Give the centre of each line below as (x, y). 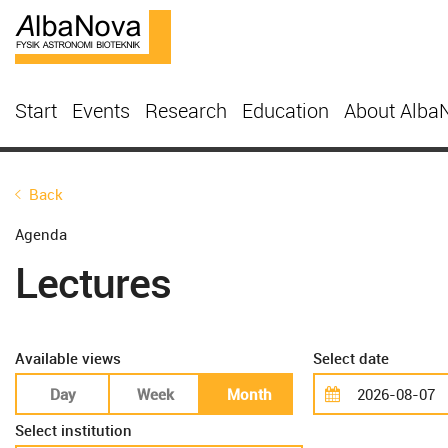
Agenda (41, 234)
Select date (351, 358)
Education (285, 110)
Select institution (73, 430)
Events (101, 110)
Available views (68, 358)
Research (186, 110)
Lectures (93, 282)
